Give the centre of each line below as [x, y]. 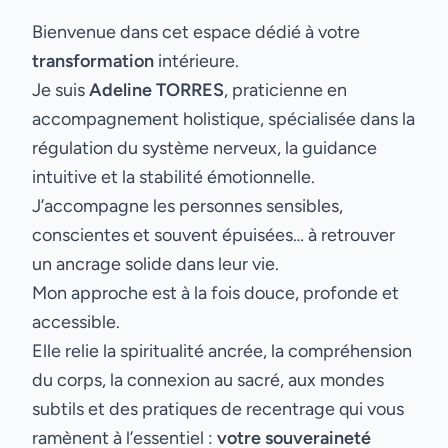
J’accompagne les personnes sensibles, [187, 206]
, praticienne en [285, 90]
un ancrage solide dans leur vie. [155, 264]
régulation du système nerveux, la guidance [204, 148]
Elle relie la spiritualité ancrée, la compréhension [222, 351]
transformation [93, 61]
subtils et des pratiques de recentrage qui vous [218, 409]
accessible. [76, 322]
